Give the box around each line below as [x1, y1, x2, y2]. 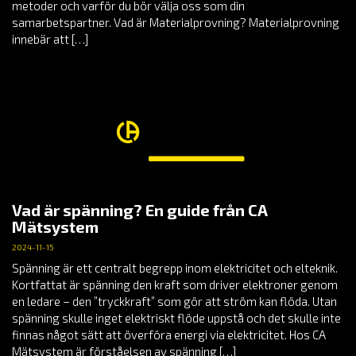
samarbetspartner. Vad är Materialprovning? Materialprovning [12, 14, 339, 29]
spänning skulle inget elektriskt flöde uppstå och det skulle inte [12, 311, 341, 326]
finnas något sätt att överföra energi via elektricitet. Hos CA [12, 327, 326, 342]
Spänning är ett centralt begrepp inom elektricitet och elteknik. [12, 261, 338, 276]
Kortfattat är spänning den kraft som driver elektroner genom [12, 277, 338, 292]
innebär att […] [12, 31, 88, 46]
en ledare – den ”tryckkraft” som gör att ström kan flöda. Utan [12, 294, 337, 309]
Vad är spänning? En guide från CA [12, 200, 268, 220]
